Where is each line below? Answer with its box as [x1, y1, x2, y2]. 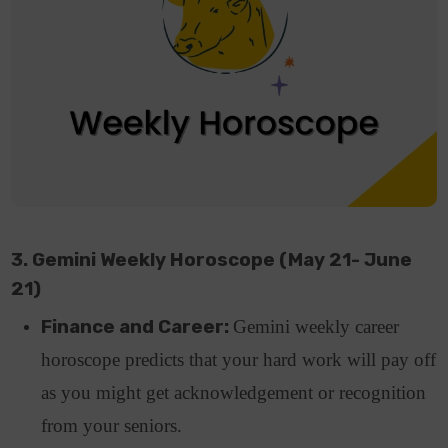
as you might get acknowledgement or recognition [41, 382, 427, 404]
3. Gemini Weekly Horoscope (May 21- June [11, 249, 413, 272]
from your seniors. [41, 415, 188, 437]
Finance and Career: [41, 316, 234, 339]
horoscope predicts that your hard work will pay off [41, 349, 437, 371]
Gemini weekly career [233, 316, 400, 338]
